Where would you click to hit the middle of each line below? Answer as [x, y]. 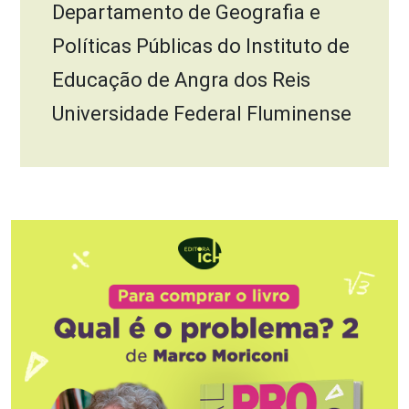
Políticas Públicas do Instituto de [201, 46]
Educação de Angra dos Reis [181, 79]
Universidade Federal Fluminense [202, 113]
